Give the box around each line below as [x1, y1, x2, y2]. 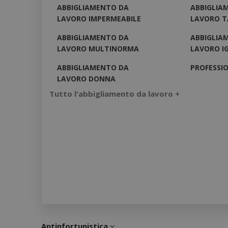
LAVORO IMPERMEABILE [57, 13, 141, 23]
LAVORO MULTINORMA [57, 43, 139, 53]
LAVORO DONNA [57, 73, 116, 83]
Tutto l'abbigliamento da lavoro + [49, 89, 180, 99]
